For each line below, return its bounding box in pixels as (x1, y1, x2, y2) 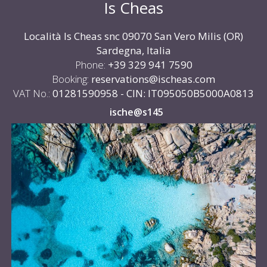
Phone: (74, 58, 105, 72)
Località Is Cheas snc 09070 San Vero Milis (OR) (24, 29, 243, 44)
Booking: (52, 72, 89, 86)
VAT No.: (13, 86, 50, 101)
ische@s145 (110, 105, 163, 119)
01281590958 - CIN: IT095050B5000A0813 (52, 86, 254, 101)
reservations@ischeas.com (91, 72, 215, 86)
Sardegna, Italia (96, 44, 171, 58)
